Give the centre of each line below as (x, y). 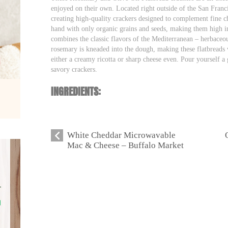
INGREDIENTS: (76, 91)
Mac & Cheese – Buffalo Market (126, 145)
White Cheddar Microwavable (122, 135)
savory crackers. (74, 69)
